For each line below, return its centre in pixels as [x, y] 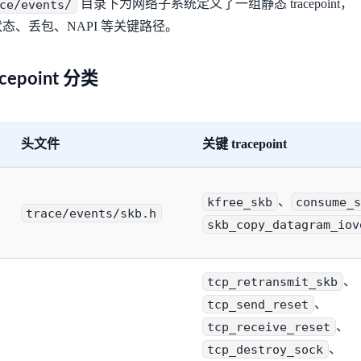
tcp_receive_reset [269, 327]
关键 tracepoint [245, 144]
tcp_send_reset [258, 304]
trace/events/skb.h [91, 213]
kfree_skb [240, 202]
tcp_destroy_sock [266, 349]
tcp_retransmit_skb [273, 282]
